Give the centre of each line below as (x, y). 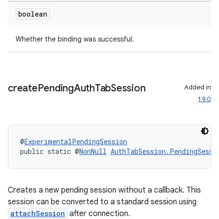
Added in (198, 87)
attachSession (38, 213)
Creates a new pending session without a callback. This (104, 190)
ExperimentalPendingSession (76, 142)
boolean (33, 14)
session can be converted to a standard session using (102, 202)
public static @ (50, 151)
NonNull (93, 151)
